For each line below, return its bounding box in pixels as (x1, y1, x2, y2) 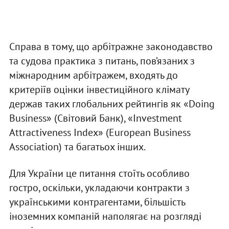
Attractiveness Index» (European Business (9, 125, 191, 139)
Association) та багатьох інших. (9, 140, 146, 153)
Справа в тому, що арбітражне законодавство (9, 39, 213, 53)
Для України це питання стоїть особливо (9, 166, 190, 180)
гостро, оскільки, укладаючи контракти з (9, 180, 190, 194)
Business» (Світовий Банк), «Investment (9, 111, 182, 125)
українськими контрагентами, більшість (9, 195, 185, 209)
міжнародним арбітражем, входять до (9, 68, 178, 82)
